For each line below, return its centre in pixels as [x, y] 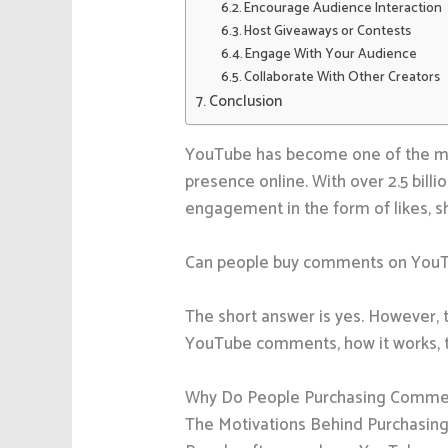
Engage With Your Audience [331, 53]
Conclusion [246, 101]
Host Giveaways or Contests [328, 30]
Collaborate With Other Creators [342, 76]
